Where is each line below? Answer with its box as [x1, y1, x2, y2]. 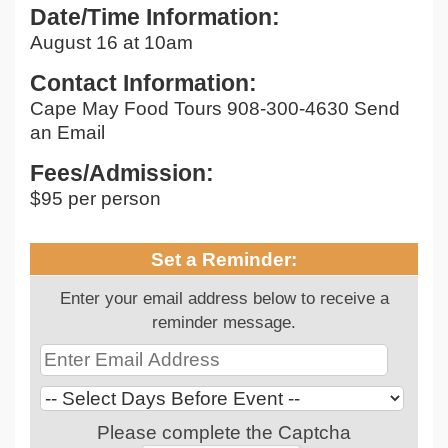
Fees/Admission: [30, 160, 214, 187]
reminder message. [152, 312, 296, 333]
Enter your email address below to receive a [59, 288, 389, 309]
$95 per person [30, 188, 161, 210]
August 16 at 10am [30, 32, 193, 54]
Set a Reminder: [151, 249, 297, 271]
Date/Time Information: [30, 4, 280, 31]
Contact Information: [30, 70, 257, 97]
